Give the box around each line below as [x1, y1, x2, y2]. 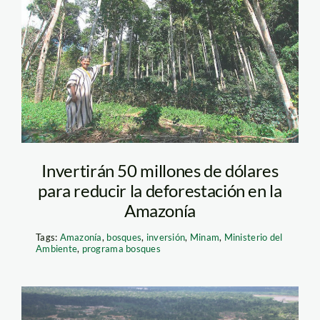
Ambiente [35, 242, 78, 254]
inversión [146, 231, 186, 243]
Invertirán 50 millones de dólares [41, 159, 279, 181]
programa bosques [81, 242, 161, 254]
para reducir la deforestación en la [38, 179, 282, 201]
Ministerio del [224, 231, 283, 243]
